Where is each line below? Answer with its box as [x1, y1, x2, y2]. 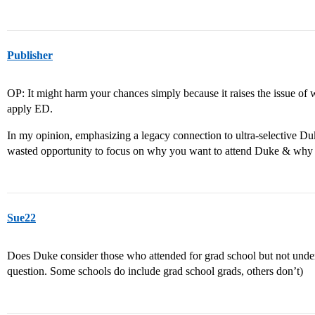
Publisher [7, 49, 53, 62]
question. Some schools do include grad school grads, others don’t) [7, 265, 303, 278]
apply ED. [7, 103, 53, 115]
